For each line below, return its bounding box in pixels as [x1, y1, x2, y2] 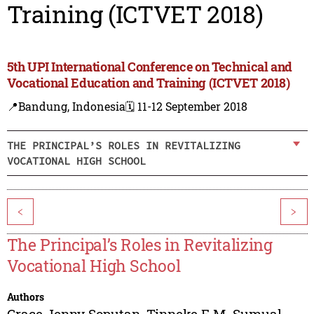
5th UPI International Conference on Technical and [6, 58, 292, 76]
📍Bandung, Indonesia [6, 99, 125, 114]
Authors [6, 290, 44, 304]
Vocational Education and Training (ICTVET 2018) [6, 74, 290, 92]
